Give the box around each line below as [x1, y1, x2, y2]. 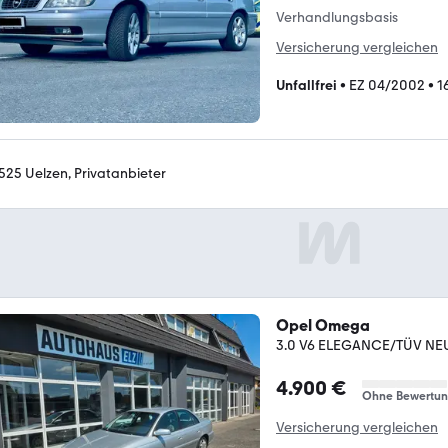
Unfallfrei [276, 77, 337, 94]
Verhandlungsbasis [276, 9, 398, 26]
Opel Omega [276, 315, 370, 335]
